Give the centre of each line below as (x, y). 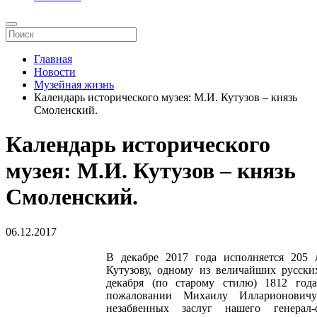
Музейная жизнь (74, 85)
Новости (55, 72)
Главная (53, 59)
